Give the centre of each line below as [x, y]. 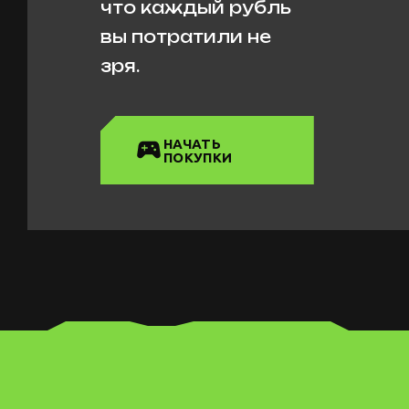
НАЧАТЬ [192, 144]
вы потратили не [186, 37]
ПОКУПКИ [198, 157]
